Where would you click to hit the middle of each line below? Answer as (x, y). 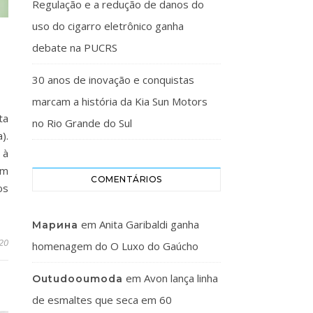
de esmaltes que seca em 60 (102, 300)
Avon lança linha (181, 278)
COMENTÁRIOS (126, 179)
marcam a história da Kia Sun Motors (120, 101)
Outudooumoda (78, 279)
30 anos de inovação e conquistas (113, 80)
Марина (55, 225)
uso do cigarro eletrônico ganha (108, 26)
